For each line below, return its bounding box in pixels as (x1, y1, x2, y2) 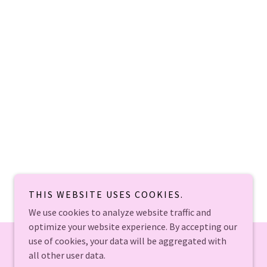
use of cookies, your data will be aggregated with (29, 235, 226, 247)
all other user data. (29, 249, 105, 261)
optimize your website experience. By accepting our (29, 221, 237, 232)
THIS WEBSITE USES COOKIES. (29, 188, 184, 200)
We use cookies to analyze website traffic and (29, 206, 211, 218)
